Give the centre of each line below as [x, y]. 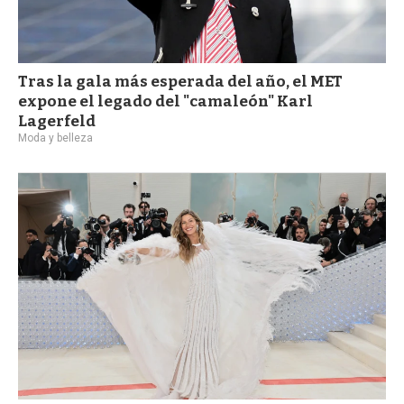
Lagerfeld [57, 121]
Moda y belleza [55, 138]
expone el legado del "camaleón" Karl [165, 101]
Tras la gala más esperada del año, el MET [180, 81]
